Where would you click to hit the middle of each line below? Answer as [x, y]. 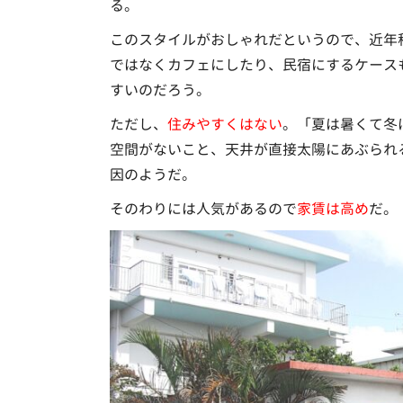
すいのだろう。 [160, 90]
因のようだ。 [152, 174]
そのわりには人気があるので [203, 208]
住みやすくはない [224, 124]
